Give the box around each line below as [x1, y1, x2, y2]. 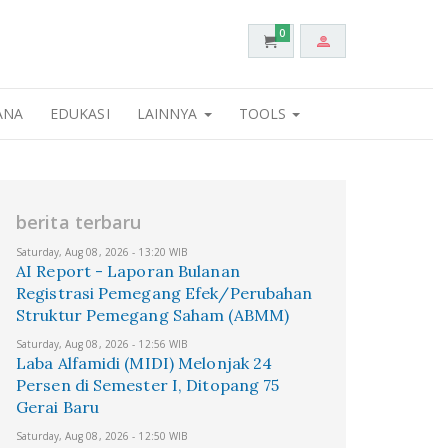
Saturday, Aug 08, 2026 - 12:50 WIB [16, 429, 188, 443]
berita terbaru [16, 210, 142, 234]
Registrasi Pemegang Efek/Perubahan [16, 283, 313, 303]
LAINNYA [136, 104, 202, 123]
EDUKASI [49, 104, 110, 123]
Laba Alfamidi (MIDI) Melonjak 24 [16, 353, 273, 373]
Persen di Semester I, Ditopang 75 [16, 375, 280, 395]
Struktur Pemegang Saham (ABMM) [16, 305, 290, 325]
